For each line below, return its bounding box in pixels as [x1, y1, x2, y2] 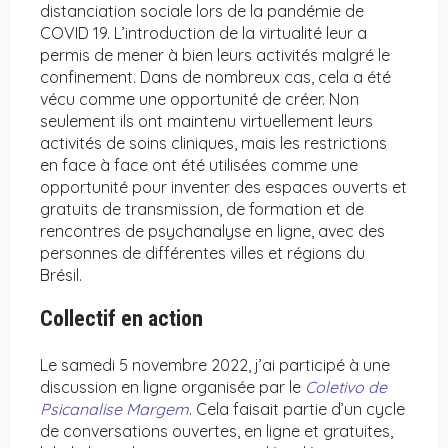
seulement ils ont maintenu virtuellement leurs [40, 111, 373, 132]
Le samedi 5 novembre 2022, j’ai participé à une [40, 355, 390, 376]
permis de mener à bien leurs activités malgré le [40, 45, 390, 66]
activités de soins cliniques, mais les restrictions [40, 133, 387, 154]
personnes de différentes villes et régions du [40, 243, 365, 264]
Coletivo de [305, 377, 387, 398]
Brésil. [40, 265, 82, 286]
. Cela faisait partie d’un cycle [189, 399, 405, 420]
